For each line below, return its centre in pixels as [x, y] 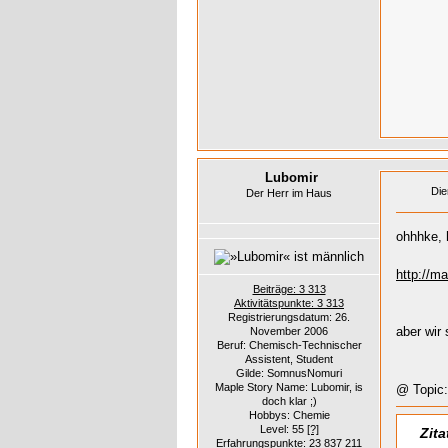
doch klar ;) [289, 400]
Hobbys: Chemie [289, 414]
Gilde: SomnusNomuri [289, 372]
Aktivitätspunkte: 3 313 [289, 302]
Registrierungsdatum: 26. [289, 316]
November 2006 [289, 330]
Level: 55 [283, 428]
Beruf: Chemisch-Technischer [289, 344]
